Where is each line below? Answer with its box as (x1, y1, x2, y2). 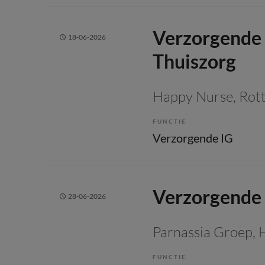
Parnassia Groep (153, 222, 253, 241)
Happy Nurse (153, 87, 233, 105)
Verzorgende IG (153, 130, 233, 145)
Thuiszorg (153, 49, 236, 73)
